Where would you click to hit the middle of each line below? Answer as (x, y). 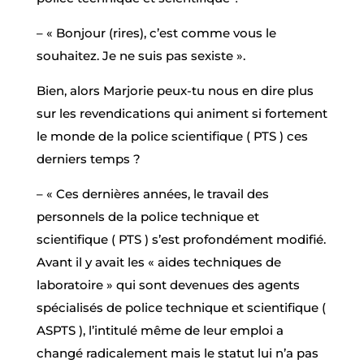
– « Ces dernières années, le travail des (152, 193)
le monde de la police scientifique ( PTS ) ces (172, 136)
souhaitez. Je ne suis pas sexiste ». (141, 55)
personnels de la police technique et (147, 216)
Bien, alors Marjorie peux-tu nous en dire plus (175, 90)
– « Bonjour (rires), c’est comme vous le (156, 32)
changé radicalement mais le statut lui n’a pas (177, 353)
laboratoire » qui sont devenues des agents (168, 284)
